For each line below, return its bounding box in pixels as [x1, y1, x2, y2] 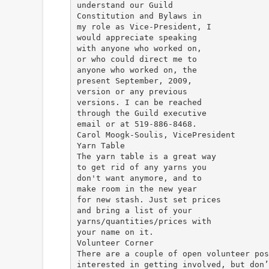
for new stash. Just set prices [76, 195, 221, 204]
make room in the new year [76, 184, 197, 193]
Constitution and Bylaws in [76, 11, 202, 20]
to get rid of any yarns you [76, 162, 207, 172]
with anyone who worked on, [76, 43, 202, 53]
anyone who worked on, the [76, 65, 197, 74]
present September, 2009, [76, 76, 192, 85]
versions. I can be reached [76, 97, 202, 107]
